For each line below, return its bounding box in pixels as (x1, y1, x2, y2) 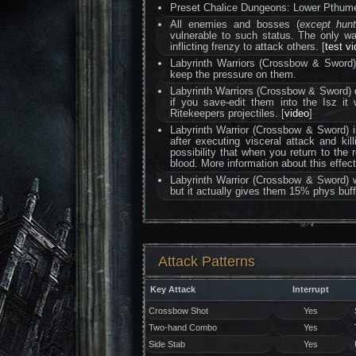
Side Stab (148, 339, 185, 349)
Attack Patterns (158, 253, 255, 269)
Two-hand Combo (148, 323, 217, 332)
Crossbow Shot (148, 306, 208, 315)
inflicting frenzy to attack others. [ (170, 41, 326, 52)
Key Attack (150, 284, 195, 294)
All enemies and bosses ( (170, 18, 300, 30)
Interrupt (292, 284, 329, 294)
